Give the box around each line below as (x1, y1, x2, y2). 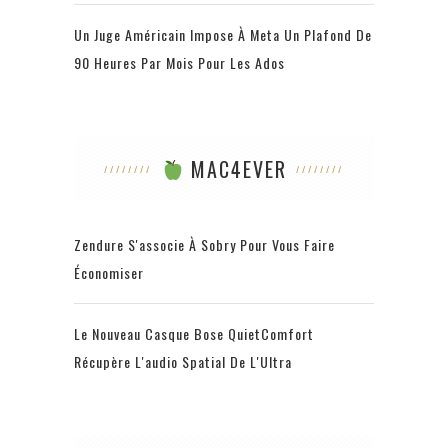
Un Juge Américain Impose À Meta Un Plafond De (74, 24, 372, 46)
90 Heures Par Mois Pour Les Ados (74, 52, 285, 74)
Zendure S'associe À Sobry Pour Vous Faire (74, 234, 335, 256)
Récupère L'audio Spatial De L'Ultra (74, 351, 292, 373)
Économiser (74, 262, 144, 284)
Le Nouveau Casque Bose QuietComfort (74, 323, 314, 345)
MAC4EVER (183, 154, 287, 185)
